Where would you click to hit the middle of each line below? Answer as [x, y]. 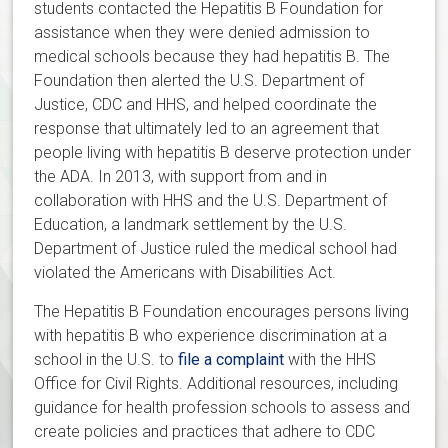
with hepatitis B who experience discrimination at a [211, 335]
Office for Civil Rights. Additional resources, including [216, 383]
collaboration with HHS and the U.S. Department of [211, 200]
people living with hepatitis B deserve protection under [223, 152]
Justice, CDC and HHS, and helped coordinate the [206, 104]
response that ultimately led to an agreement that [207, 128]
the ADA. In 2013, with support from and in [181, 176]
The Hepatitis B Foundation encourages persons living [222, 311]
